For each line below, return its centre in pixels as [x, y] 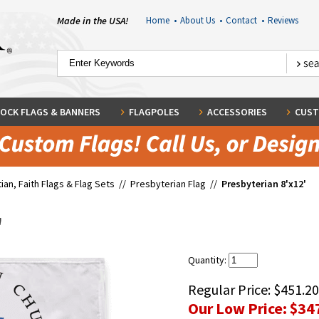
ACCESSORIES [237, 112]
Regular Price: [231, 289]
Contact [243, 20]
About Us [199, 20]
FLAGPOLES [154, 112]
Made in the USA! [93, 21]
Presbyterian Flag [168, 184]
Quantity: [208, 260]
